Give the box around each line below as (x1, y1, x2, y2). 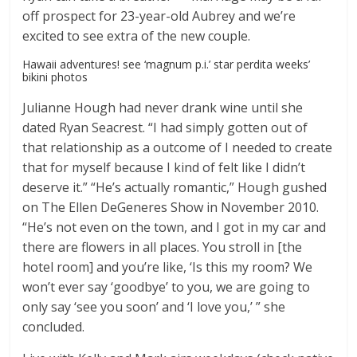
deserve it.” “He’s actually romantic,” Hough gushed (22, 178, 328, 197)
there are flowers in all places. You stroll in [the (22, 238, 303, 257)
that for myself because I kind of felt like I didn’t (22, 159, 306, 177)
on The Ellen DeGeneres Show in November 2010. (22, 198, 320, 217)
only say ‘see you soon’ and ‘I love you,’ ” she (22, 298, 286, 316)
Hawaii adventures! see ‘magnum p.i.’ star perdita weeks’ (22, 57, 311, 73)
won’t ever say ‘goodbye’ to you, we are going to (22, 278, 311, 296)
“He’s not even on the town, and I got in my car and (22, 218, 327, 237)
